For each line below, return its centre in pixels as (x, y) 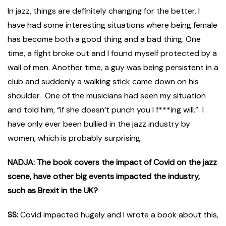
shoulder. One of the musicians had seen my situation (107, 96)
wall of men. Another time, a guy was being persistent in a (113, 68)
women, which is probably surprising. (79, 138)
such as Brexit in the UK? (53, 191)
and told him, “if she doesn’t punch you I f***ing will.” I (106, 110)
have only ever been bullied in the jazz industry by (99, 124)
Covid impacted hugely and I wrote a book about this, (118, 215)
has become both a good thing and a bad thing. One (104, 39)
